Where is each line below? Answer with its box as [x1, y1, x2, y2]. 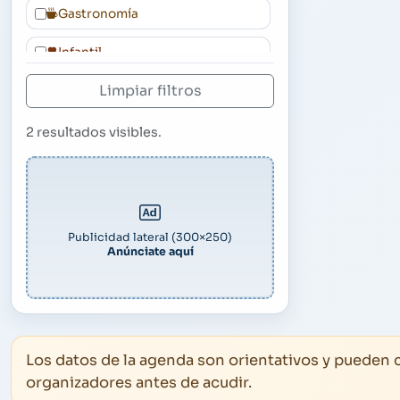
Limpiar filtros [98, 81, 202, 101]
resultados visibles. [34, 124, 162, 141]
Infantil [57, 45, 102, 61]
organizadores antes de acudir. [26, 373, 252, 393]
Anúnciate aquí [106, 244, 194, 259]
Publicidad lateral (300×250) [68, 229, 232, 245]
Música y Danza [57, 83, 153, 99]
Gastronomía [57, 5, 138, 21]
